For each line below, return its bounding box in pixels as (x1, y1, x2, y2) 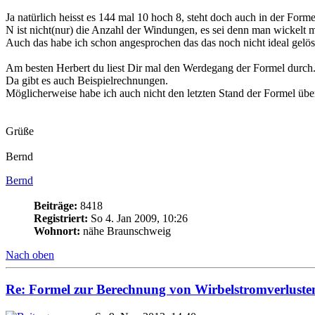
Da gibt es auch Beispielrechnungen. (6, 75, 168, 87)
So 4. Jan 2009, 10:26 (88, 212, 188, 225)
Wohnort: (34, 225, 80, 238)
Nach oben (6, 249, 54, 262)
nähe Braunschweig (80, 225, 171, 238)
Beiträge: (34, 200, 77, 212)
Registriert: (34, 212, 88, 225)
